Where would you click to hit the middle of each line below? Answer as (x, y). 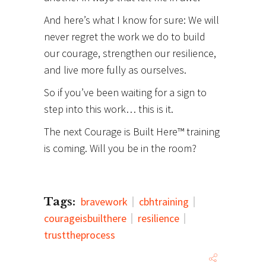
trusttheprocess (80, 235)
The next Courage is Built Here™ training (132, 132)
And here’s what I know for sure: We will (132, 20)
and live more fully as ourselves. (115, 70)
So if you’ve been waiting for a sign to (125, 93)
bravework (104, 202)
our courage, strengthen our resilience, (130, 53)
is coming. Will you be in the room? (120, 148)
